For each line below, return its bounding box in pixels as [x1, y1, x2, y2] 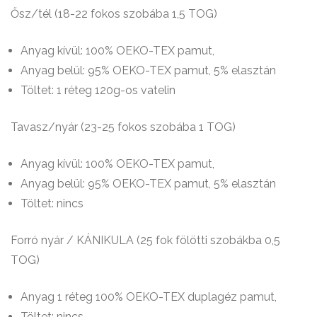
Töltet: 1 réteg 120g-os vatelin [21, 83, 175, 97]
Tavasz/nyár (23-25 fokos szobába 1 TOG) [11, 120, 236, 134]
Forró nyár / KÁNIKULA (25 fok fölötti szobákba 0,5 [11, 233, 280, 247]
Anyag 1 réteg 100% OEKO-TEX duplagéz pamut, [21, 289, 277, 304]
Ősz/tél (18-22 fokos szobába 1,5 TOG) [11, 6, 217, 21]
